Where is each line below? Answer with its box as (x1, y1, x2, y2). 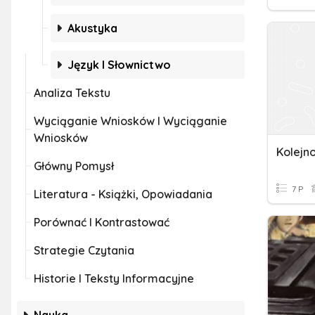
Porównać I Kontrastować (34, 215, 169, 229)
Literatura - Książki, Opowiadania (34, 187, 212, 201)
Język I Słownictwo (67, 58, 171, 72)
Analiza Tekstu (34, 86, 110, 100)
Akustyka (67, 21, 117, 35)
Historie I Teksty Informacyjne (34, 271, 194, 285)
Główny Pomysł (34, 159, 114, 173)
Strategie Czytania (34, 243, 134, 257)
